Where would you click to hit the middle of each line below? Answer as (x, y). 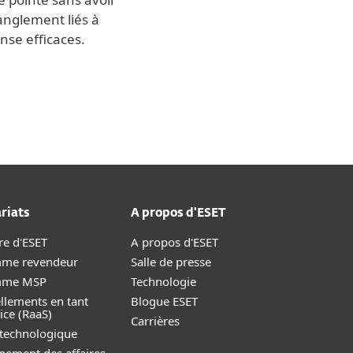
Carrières (155, 321)
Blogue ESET (164, 301)
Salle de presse (171, 262)
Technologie (163, 281)
